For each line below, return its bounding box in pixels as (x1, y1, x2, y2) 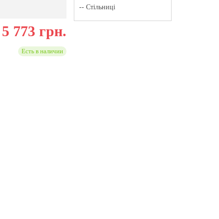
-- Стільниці (79, 3, 115, 11)
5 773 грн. (1, 23, 66, 39)
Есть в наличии (21, 47, 63, 55)
